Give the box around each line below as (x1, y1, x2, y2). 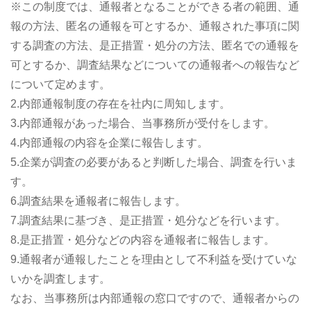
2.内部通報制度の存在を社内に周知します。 (10, 97, 230, 110)
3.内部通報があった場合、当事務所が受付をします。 (10, 117, 275, 129)
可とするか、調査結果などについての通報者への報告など (10, 58, 299, 71)
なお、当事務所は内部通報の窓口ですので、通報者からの (10, 292, 299, 304)
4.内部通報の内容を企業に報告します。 (10, 136, 208, 149)
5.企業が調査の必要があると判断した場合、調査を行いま (10, 155, 297, 168)
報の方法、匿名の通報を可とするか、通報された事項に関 (10, 19, 299, 32)
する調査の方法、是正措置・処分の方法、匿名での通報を (10, 39, 299, 51)
